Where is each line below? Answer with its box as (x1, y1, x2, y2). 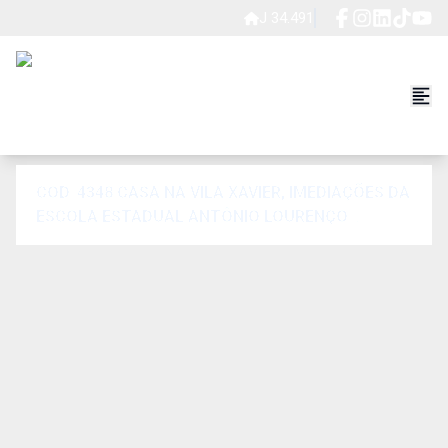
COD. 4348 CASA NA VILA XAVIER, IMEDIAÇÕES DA (36, 183, 289, 202)
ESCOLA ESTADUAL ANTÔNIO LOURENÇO (36, 207, 348, 226)
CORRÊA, (36, 231, 103, 250)
